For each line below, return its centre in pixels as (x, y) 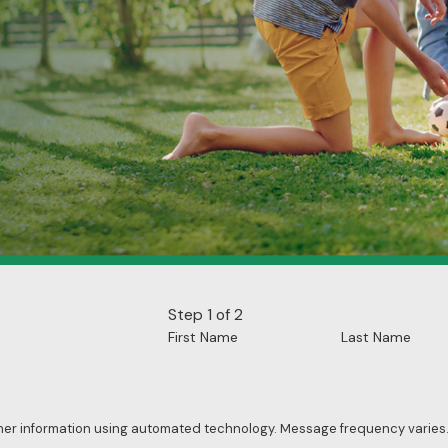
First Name (203, 336)
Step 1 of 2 (206, 314)
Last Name (376, 336)
